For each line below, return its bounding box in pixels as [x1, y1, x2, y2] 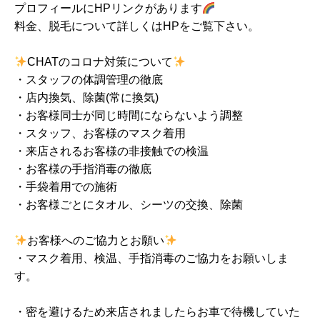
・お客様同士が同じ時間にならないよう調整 [14, 109, 243, 121]
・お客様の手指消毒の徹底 [14, 162, 151, 175]
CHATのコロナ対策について [27, 55, 174, 68]
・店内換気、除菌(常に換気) [14, 91, 159, 104]
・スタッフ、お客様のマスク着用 [14, 126, 186, 139]
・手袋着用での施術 [14, 180, 117, 193]
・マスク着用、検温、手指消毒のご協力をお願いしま [14, 251, 289, 264]
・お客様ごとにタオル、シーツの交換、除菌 [14, 198, 243, 211]
